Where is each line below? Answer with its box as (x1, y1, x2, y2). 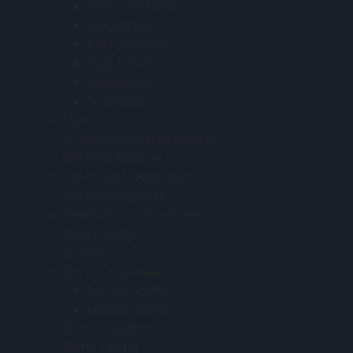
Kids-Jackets (87, 16, 158, 34)
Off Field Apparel (62, 148, 162, 166)
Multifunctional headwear (62, 129, 217, 147)
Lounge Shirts (87, 299, 170, 318)
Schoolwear (87, 72, 158, 91)
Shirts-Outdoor (62, 318, 153, 336)
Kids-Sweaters (87, 35, 172, 53)
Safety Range (62, 224, 140, 242)
